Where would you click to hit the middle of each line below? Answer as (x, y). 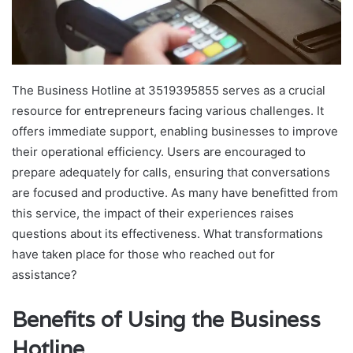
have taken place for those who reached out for (143, 255)
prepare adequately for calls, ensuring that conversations (171, 173)
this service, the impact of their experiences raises (153, 214)
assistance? (45, 275)
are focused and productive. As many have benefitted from (175, 193)
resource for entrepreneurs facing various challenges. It (168, 111)
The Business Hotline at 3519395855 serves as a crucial (169, 91)
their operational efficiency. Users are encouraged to (159, 152)
